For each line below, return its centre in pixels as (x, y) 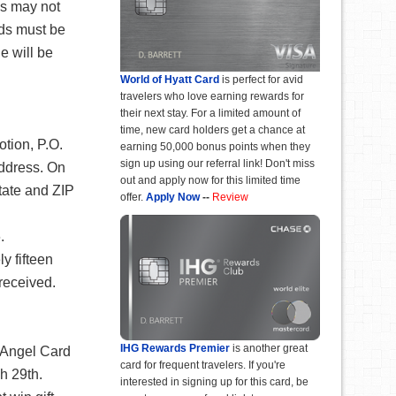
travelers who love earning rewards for (212, 97)
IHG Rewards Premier (175, 349)
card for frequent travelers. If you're (203, 366)
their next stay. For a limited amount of (210, 114)
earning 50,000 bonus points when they (215, 147)
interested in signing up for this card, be (214, 382)
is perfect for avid (261, 80)
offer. (132, 198)
